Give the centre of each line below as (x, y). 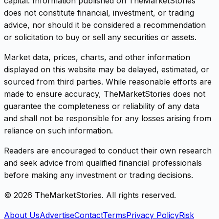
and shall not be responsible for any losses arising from (108, 118)
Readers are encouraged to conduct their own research (108, 151)
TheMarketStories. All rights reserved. (104, 195)
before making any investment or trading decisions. (99, 175)
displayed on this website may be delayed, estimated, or (107, 69)
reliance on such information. (58, 131)
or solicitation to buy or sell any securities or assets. (100, 37)
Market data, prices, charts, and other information (97, 57)
